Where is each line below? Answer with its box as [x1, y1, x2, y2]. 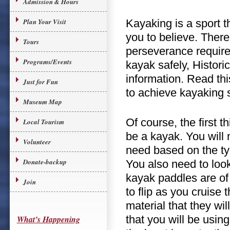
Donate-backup [23, 157, 67, 166]
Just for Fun [23, 77, 58, 86]
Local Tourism [23, 117, 64, 126]
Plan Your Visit [23, 17, 66, 26]
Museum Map [23, 97, 62, 106]
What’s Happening [16, 214, 80, 225]
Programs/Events [23, 57, 72, 66]
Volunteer [23, 137, 51, 146]
